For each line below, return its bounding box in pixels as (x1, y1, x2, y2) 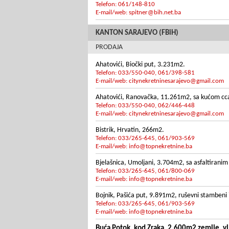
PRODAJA (96, 43, 123, 51)
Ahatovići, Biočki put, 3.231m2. (96, 61, 185, 68)
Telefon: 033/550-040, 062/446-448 (96, 102, 195, 109)
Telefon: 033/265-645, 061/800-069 (96, 168, 195, 174)
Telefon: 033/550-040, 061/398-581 (96, 70, 195, 76)
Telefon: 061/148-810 (96, 1, 155, 8)
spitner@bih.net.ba (129, 9, 181, 16)
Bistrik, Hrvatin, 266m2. (96, 126, 164, 134)
